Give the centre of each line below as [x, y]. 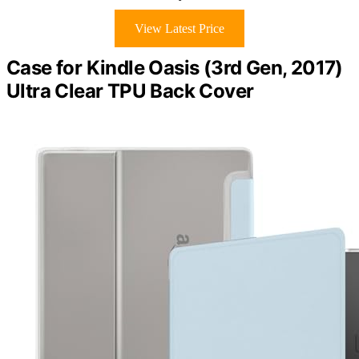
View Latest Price [179, 28]
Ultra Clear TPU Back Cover [130, 91]
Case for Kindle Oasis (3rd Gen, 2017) [175, 67]
